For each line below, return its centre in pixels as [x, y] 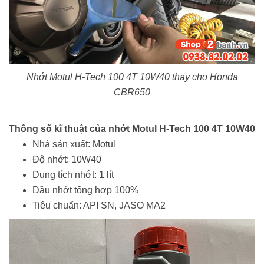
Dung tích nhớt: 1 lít [73, 174]
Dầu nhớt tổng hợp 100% [85, 190]
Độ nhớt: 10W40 [67, 159]
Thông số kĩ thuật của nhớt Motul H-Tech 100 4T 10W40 [132, 128]
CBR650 [132, 92]
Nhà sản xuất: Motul [74, 144]
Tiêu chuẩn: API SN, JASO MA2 [99, 205]
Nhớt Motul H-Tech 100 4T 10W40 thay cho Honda [132, 77]
